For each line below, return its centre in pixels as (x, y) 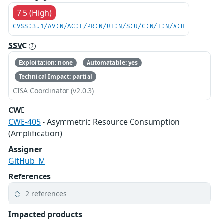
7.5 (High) (34, 13)
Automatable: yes (112, 63)
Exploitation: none (45, 63)
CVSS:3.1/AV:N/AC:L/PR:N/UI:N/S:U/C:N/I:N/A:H (99, 27)
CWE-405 (24, 121)
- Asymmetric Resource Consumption (110, 121)
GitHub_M (27, 161)
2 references (46, 193)
